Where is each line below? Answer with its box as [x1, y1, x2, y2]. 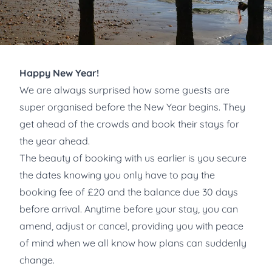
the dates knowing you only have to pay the [19, 168, 215, 181]
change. [19, 253, 55, 266]
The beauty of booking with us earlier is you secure [19, 151, 246, 164]
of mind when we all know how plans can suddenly [19, 236, 246, 249]
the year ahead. [19, 134, 90, 147]
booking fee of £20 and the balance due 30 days [19, 185, 238, 198]
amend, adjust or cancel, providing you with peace [19, 219, 243, 232]
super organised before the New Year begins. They [19, 100, 245, 113]
